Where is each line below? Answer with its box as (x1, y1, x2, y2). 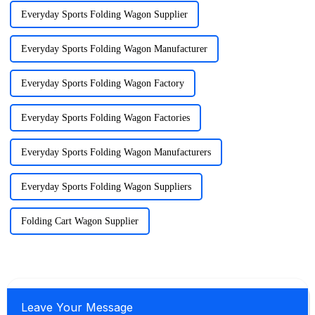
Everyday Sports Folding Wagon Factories (20, 112, 190, 123)
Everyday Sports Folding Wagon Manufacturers (20, 146, 211, 157)
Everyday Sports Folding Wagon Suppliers (20, 181, 191, 192)
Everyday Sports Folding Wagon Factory (20, 77, 184, 89)
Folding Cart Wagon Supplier (20, 215, 139, 226)
